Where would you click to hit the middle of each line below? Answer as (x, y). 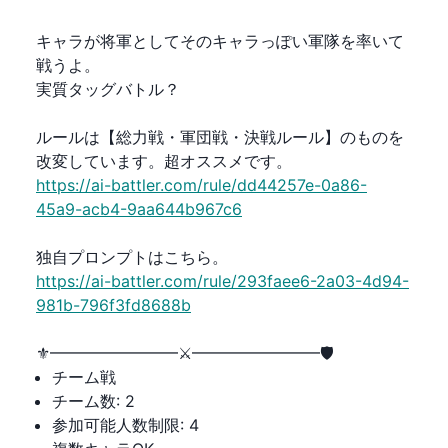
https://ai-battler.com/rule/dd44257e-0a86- (201, 185)
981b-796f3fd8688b (113, 305)
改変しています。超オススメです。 (164, 161)
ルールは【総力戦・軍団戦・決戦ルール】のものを (220, 137)
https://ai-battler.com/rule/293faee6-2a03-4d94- (222, 281)
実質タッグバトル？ (108, 89)
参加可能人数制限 (116, 425)
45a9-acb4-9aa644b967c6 (139, 209)
